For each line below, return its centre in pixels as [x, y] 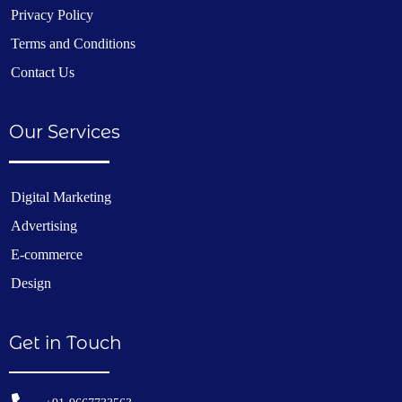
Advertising [44, 225]
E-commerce [47, 254]
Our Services [65, 132]
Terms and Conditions [73, 44]
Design [31, 283]
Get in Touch [66, 342]
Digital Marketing [61, 197]
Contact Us [43, 72]
